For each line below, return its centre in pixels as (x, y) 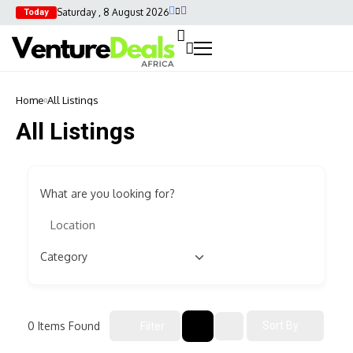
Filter (152, 326)
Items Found (67, 325)
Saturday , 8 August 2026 (113, 12)
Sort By (281, 326)
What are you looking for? (108, 194)
